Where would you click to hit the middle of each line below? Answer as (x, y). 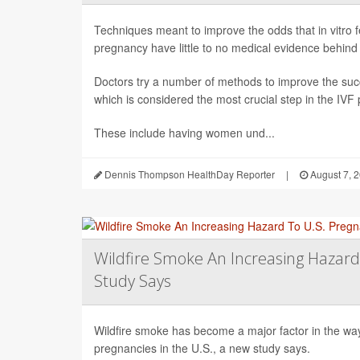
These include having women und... (184, 132)
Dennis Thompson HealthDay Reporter (188, 174)
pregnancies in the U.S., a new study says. (202, 348)
